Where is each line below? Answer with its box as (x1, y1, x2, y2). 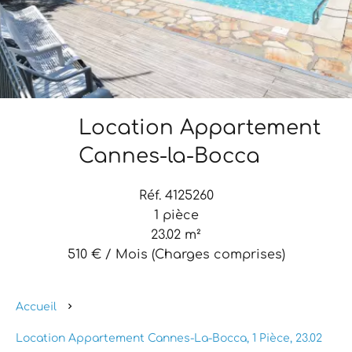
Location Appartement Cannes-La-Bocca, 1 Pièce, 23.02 (16, 332, 322, 344)
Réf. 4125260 (138, 189, 214, 203)
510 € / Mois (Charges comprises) (67, 247, 285, 262)
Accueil (16, 301, 57, 313)
